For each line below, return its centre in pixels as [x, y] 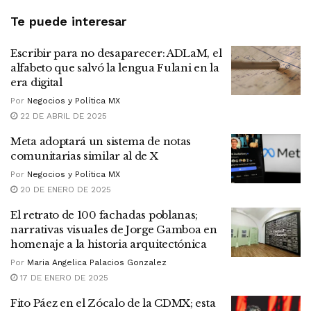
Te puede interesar [68, 21]
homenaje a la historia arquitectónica [111, 244]
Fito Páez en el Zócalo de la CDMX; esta [113, 303]
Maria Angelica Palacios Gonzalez [97, 262]
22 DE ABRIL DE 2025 [62, 116]
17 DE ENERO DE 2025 [63, 277]
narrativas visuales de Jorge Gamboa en [114, 229]
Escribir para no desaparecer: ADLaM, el [116, 53]
